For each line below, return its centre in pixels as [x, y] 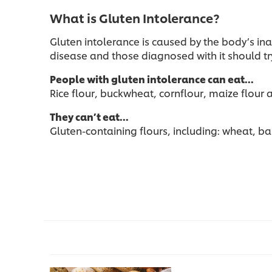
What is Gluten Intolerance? [135, 18]
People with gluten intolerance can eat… [153, 79]
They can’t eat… [90, 117]
